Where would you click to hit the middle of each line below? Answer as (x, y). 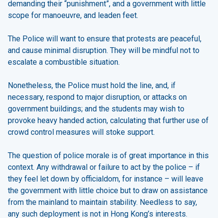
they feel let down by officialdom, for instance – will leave (106, 179)
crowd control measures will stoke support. (81, 132)
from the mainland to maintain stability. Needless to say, (102, 202)
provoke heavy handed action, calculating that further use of (108, 121)
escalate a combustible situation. (64, 62)
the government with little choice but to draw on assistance (108, 191)
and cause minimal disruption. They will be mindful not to (104, 51)
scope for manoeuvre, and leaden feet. (73, 16)
